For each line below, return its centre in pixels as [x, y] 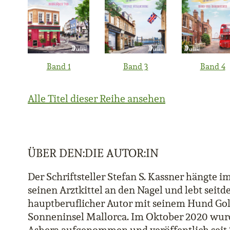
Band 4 [213, 66]
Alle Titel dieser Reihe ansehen [97, 99]
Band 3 [136, 66]
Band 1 [59, 66]
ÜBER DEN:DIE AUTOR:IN [93, 153]
